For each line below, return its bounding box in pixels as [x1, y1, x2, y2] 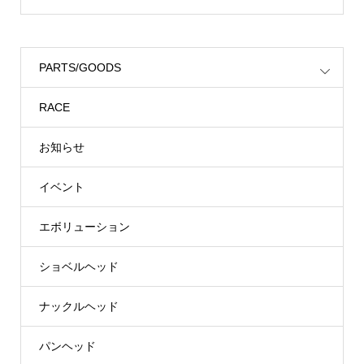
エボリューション [38, 220, 130, 234]
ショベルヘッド [38, 260, 119, 274]
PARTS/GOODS [38, 61, 121, 75]
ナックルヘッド [38, 300, 119, 314]
